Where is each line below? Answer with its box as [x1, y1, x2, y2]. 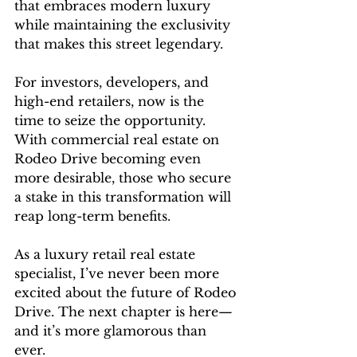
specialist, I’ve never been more [14, 265, 223, 282]
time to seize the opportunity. [14, 112, 210, 129]
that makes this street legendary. [14, 36, 223, 53]
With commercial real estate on [14, 131, 223, 148]
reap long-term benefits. [14, 208, 171, 225]
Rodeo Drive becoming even [14, 151, 205, 167]
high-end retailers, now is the [14, 93, 208, 110]
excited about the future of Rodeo [14, 284, 240, 301]
